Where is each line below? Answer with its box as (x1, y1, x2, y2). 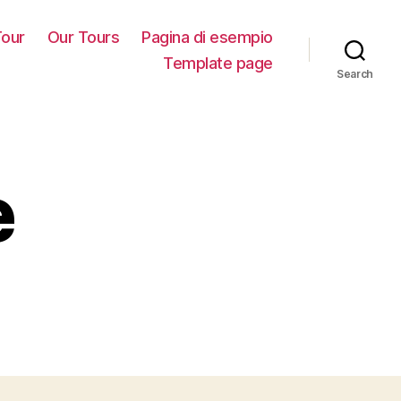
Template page (163, 53, 273, 73)
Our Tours (47, 27, 120, 47)
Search (336, 66, 374, 81)
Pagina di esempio (141, 27, 273, 47)
